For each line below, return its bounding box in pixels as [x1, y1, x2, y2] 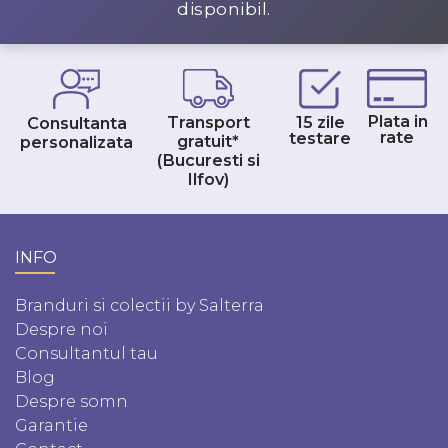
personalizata [20, 131, 133, 152]
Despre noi [15, 319, 108, 339]
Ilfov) [187, 168, 230, 189]
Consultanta [26, 112, 127, 133]
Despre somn [15, 391, 128, 411]
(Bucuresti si [156, 149, 260, 170]
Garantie [15, 415, 88, 435]
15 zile [295, 111, 345, 132]
